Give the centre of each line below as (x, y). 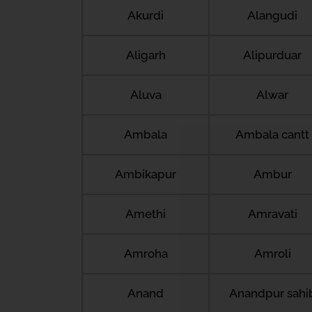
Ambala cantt (272, 134)
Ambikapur (146, 174)
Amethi (146, 214)
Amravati (272, 214)
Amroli (272, 253)
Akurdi (146, 15)
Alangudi (272, 15)
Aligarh (146, 55)
